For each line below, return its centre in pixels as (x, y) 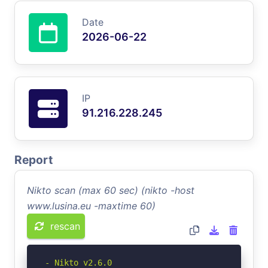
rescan (65, 226)
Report (33, 159)
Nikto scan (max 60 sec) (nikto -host (111, 190)
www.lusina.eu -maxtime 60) (91, 205)
